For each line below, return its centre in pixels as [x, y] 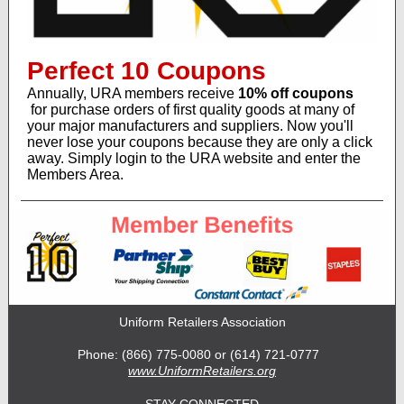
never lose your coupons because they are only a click [200, 142]
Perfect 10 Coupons [147, 71]
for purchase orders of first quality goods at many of [191, 110]
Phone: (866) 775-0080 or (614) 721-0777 [202, 354]
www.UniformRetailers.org [202, 371]
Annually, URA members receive [133, 93]
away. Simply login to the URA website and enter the [194, 158]
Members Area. [75, 174]
